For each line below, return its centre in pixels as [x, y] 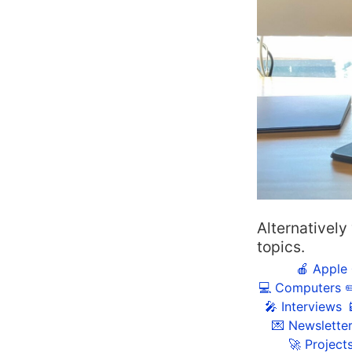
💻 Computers [299, 287]
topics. [281, 247]
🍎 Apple [322, 268]
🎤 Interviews [303, 306]
